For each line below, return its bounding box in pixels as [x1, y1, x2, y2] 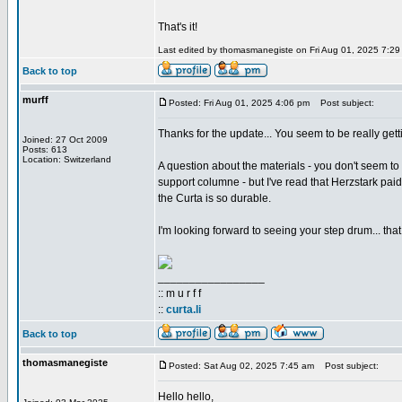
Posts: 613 [22, 144, 67, 154]
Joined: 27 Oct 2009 [22, 135, 108, 144]
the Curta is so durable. [158, 192, 271, 205]
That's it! [158, 21, 197, 33]
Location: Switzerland [22, 154, 111, 164]
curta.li [166, 303, 201, 316]
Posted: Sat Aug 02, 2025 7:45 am [169, 361, 314, 371]
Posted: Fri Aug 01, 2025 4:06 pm [169, 98, 310, 108]
